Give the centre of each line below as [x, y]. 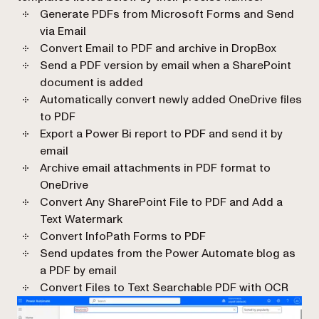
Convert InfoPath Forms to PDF [123, 237]
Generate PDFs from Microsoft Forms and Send [167, 15]
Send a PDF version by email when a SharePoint [166, 66]
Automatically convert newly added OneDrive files [171, 100]
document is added [91, 83]
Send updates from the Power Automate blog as [168, 254]
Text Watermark [81, 220]
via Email [63, 32]
